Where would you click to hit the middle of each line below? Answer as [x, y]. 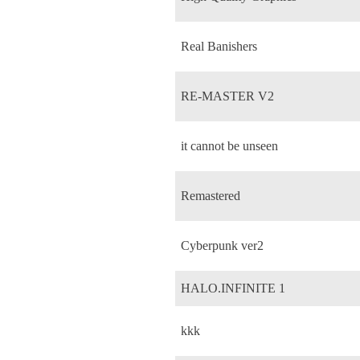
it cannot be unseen [229, 145]
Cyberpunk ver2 [222, 245]
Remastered [211, 195]
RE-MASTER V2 [227, 96]
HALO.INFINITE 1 [233, 288]
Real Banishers [219, 46]
